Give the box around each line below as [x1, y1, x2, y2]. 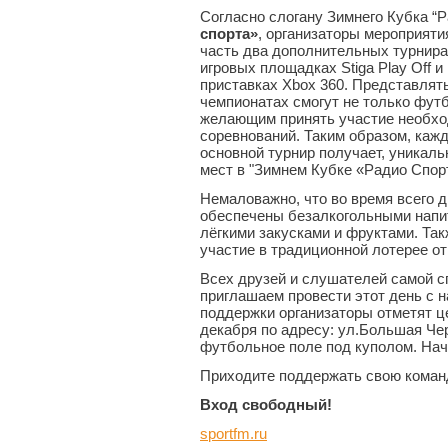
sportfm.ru [200, 425, 267, 443]
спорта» [200, 25, 258, 43]
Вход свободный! [200, 396, 332, 414]
